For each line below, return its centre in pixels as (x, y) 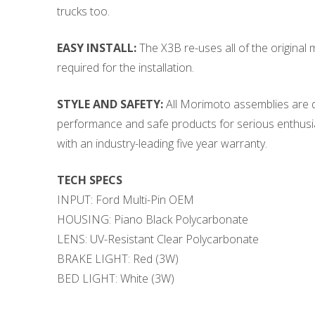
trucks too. (83, 12)
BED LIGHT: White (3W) (115, 279)
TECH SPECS (89, 180)
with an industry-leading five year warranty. (162, 144)
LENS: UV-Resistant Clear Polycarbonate (157, 239)
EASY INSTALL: (96, 48)
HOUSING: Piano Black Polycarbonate (152, 220)
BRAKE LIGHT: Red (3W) (117, 259)
